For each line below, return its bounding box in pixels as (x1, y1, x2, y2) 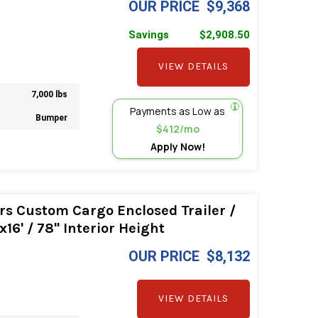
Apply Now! (150, 139, 205, 153)
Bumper (35, 113, 68, 124)
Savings (128, 28, 170, 41)
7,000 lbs (31, 89, 68, 100)
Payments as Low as (130, 104, 226, 118)
